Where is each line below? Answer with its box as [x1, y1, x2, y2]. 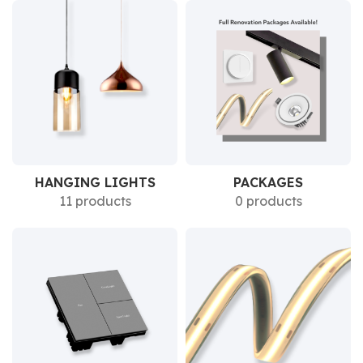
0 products [234, 193, 302, 209]
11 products [58, 193, 131, 209]
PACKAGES [233, 174, 303, 190]
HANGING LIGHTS [34, 174, 156, 190]
